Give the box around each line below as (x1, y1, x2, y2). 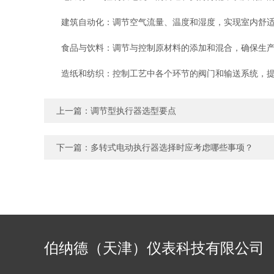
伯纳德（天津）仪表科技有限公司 (44, 240, 264, 256)
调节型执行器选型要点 (91, 106, 176, 116)
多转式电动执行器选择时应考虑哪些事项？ (91, 143, 253, 152)
